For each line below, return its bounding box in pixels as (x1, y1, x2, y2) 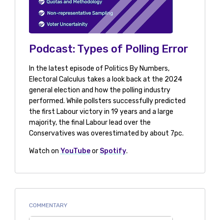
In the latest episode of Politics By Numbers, (28, 64, 169, 73)
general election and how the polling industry (28, 86, 170, 95)
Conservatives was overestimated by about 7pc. (28, 129, 184, 138)
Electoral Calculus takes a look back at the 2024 (28, 75, 182, 84)
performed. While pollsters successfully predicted (28, 97, 186, 106)
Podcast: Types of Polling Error (28, 42, 188, 56)
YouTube (60, 147, 90, 156)
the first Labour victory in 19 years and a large (28, 108, 173, 116)
